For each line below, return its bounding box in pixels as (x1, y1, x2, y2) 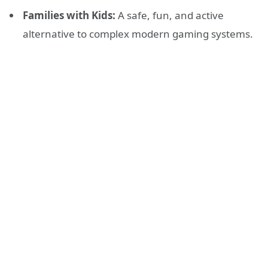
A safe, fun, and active (115, 8, 224, 23)
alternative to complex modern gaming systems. (23, 27, 253, 41)
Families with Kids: (23, 8, 115, 23)
